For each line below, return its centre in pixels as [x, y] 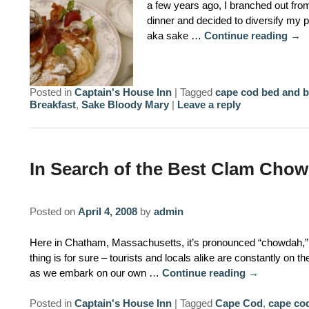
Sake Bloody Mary [125, 104]
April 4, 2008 [107, 212]
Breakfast [52, 104]
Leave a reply [209, 104]
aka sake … [175, 35]
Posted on [53, 212]
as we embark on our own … [96, 272]
